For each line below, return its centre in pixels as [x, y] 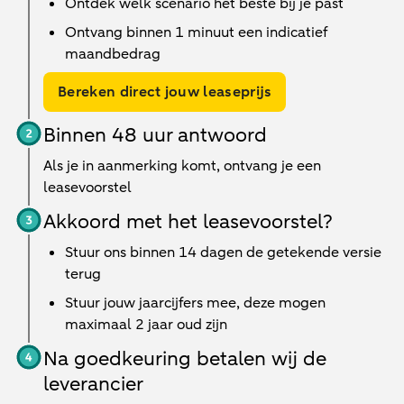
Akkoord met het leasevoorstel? [188, 222]
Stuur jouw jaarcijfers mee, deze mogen [195, 303]
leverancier [93, 384]
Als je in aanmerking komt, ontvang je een [182, 166]
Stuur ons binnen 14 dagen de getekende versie [223, 252]
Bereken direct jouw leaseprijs [165, 92]
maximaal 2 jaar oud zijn [146, 325]
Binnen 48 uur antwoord [155, 135]
